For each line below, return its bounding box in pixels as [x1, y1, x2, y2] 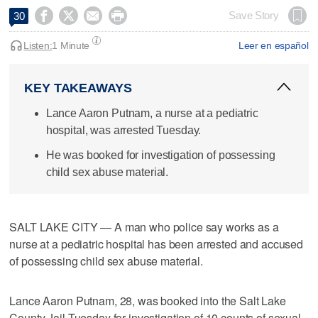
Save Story [229, 9, 279, 21]
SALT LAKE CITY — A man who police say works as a [9, 219, 279, 236]
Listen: [23, 39, 53, 51]
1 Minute [52, 39, 90, 51]
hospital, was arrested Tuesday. [45, 124, 202, 136]
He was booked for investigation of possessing [45, 148, 275, 161]
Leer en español [238, 39, 309, 51]
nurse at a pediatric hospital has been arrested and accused [9, 236, 304, 253]
